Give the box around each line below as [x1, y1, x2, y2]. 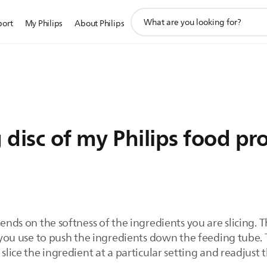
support [130, 6, 163, 21]
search [130, 19, 157, 34]
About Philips [74, 17, 125, 30]
